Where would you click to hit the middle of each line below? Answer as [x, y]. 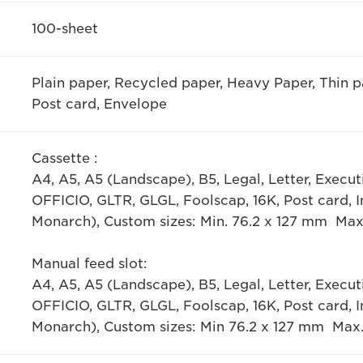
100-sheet [64, 28]
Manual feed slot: [89, 263]
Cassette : [64, 158]
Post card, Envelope [99, 104]
